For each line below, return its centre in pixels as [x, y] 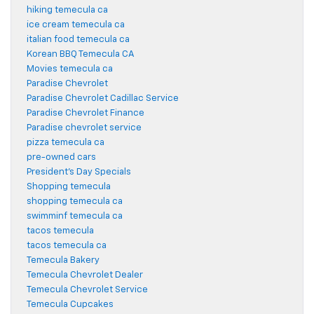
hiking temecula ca [67, 11]
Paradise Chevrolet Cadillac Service [103, 99]
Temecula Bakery [63, 261]
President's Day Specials [79, 172]
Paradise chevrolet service [84, 128]
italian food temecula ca [78, 40]
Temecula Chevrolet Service [87, 290]
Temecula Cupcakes [70, 305]
